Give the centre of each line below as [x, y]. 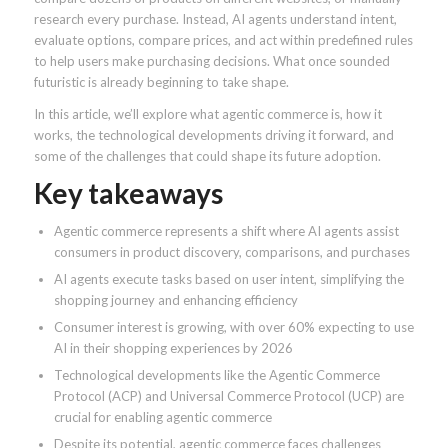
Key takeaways [128, 193]
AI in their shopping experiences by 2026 [173, 348]
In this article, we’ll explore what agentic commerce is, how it [207, 114]
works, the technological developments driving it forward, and [213, 135]
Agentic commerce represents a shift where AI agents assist [226, 231]
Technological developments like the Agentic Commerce [216, 375]
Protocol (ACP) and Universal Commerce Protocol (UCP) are [228, 396]
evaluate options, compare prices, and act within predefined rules [223, 40]
